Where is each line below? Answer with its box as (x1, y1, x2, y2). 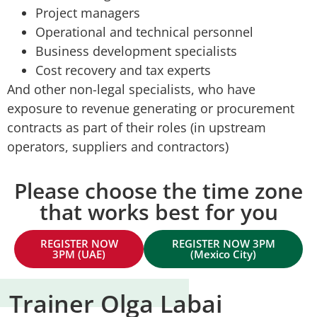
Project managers (35, 4, 140, 21)
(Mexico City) (190, 247, 257, 262)
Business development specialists (35, 42, 237, 59)
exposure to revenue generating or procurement (7, 99, 294, 117)
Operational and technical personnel (35, 23, 253, 40)
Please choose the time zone (14, 176, 303, 206)
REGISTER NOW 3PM (171, 236, 275, 251)
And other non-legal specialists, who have (7, 80, 255, 98)
